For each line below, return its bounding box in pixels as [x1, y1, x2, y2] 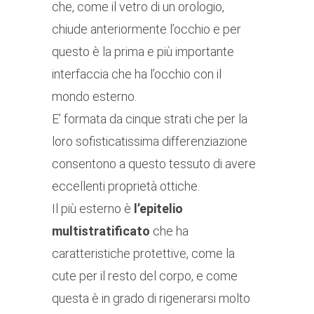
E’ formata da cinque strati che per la [52, 111, 247, 127]
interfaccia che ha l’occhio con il [52, 67, 221, 82]
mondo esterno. [52, 89, 137, 104]
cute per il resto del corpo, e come [52, 268, 238, 284]
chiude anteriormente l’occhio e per [52, 22, 241, 37]
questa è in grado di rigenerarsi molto [52, 291, 250, 306]
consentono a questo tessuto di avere [52, 156, 256, 172]
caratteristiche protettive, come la [52, 246, 235, 261]
